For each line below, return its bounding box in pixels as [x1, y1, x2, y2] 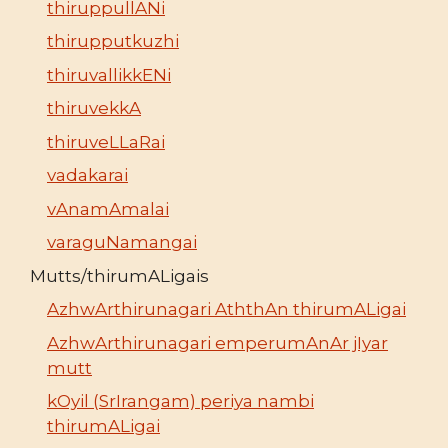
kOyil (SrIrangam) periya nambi [47, 391, 314, 412]
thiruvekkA [47, 98, 141, 119]
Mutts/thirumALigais [30, 265, 209, 286]
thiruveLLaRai [47, 131, 165, 152]
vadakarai [47, 165, 128, 186]
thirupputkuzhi [47, 31, 179, 52]
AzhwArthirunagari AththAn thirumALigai [47, 299, 406, 320]
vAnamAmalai [47, 198, 169, 219]
